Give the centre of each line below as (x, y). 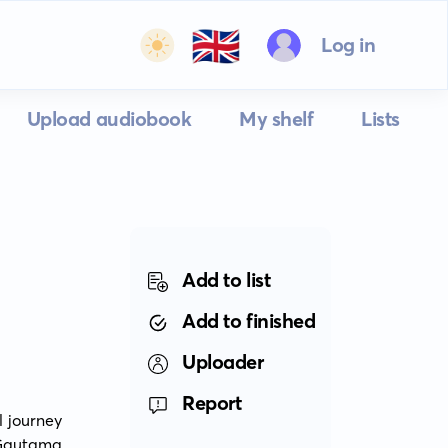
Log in (348, 44)
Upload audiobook (109, 118)
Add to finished (249, 320)
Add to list (226, 279)
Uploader (223, 361)
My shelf (276, 118)
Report (212, 402)
